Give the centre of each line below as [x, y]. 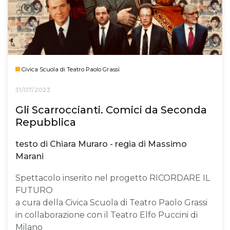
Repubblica [46, 122]
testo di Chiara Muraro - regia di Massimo [101, 144]
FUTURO [34, 190]
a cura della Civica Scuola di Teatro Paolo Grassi [111, 202]
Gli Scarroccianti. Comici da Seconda [111, 110]
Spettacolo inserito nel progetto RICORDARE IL [113, 178]
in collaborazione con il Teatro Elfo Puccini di [107, 215]
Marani [30, 157]
